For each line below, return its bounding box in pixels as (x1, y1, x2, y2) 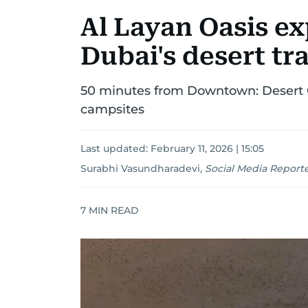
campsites (80, 102, 144, 117)
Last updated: (80, 142, 151, 155)
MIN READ (86, 203, 139, 217)
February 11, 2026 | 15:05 (151, 142, 264, 155)
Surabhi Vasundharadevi (80, 162, 200, 175)
